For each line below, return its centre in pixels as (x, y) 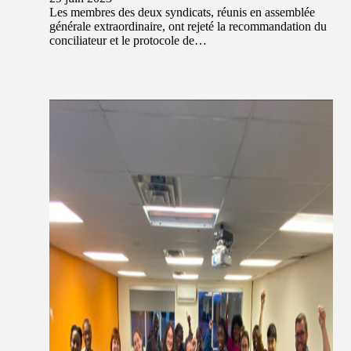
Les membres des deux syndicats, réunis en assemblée (182, 13)
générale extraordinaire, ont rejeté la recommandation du (188, 27)
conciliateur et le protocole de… (128, 41)
